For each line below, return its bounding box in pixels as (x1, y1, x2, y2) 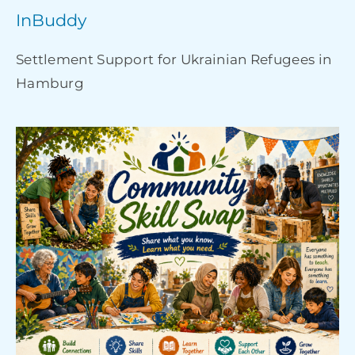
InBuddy (15, 10, 86, 31)
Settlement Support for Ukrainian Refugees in (15, 52, 332, 68)
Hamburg (15, 75, 85, 92)
